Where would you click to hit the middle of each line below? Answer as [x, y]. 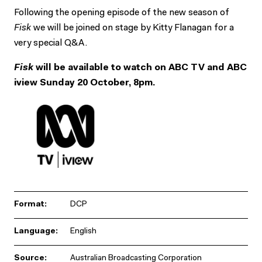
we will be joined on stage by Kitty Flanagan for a [132, 28]
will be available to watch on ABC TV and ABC [140, 68]
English [83, 231]
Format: [30, 204]
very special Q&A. [51, 43]
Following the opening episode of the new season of [122, 13]
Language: [36, 231]
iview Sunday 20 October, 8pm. [85, 83]
